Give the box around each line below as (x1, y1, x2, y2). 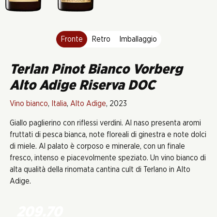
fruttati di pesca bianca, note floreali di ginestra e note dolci (10, 131, 206, 139)
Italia (51, 100, 67, 108)
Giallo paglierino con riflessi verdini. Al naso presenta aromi (10, 119, 201, 127)
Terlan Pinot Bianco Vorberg (10, 63, 183, 77)
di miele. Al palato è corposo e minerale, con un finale (10, 142, 185, 150)
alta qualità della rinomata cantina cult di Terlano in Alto (10, 166, 190, 173)
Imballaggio (119, 35, 157, 43)
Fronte (60, 35, 83, 43)
